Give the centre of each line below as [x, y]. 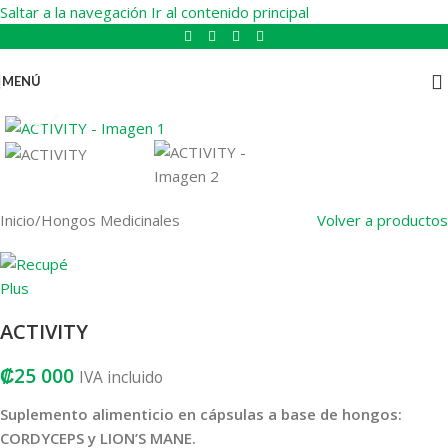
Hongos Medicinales [110, 219]
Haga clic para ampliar [134, 102]
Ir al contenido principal [230, 12]
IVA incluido [121, 376]
